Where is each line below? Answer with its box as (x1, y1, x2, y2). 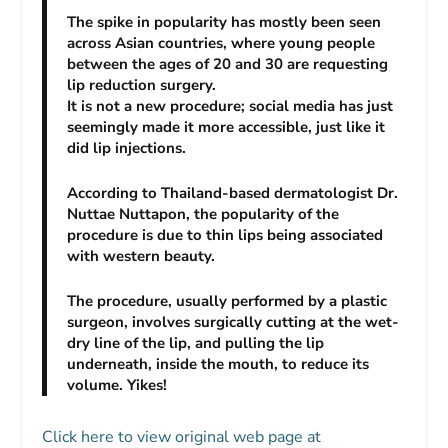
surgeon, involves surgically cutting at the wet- (67, 312, 400, 332)
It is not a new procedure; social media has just (67, 96, 394, 116)
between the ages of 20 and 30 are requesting (67, 54, 389, 74)
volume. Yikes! (67, 375, 168, 395)
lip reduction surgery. (67, 75, 217, 95)
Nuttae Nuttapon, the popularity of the (67, 204, 340, 224)
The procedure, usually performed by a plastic (67, 291, 388, 311)
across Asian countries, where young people (67, 33, 376, 53)
